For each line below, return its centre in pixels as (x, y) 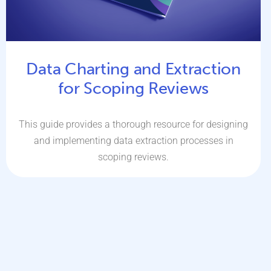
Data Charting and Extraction (133, 69)
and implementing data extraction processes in (133, 140)
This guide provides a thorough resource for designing (134, 124)
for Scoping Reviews (134, 88)
